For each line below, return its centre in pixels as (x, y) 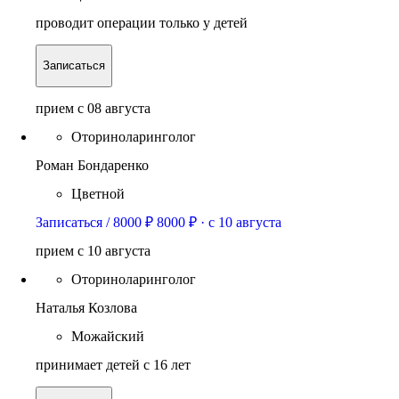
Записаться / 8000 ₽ (94, 222)
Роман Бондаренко (92, 165)
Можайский (108, 336)
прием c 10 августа (93, 250)
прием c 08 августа (93, 108)
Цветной (98, 193)
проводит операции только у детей (142, 23)
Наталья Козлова (86, 307)
